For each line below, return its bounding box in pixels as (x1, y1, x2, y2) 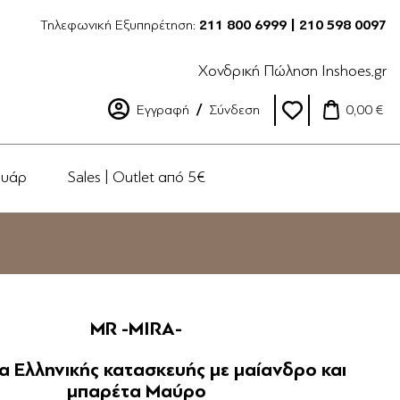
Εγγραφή (137, 102, 189, 118)
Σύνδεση (209, 102, 260, 118)
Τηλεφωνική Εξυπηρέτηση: (40, 17, 199, 33)
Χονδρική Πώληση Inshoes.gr (198, 62, 387, 79)
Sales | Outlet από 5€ (68, 168, 205, 186)
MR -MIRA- (90, 317, 183, 340)
